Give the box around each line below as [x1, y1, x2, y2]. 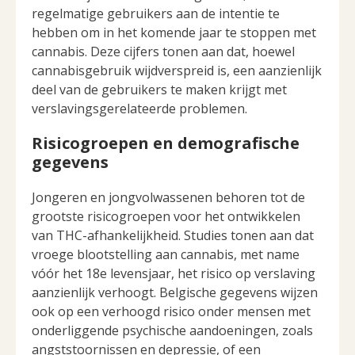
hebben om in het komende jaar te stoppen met [32, 24, 316, 42]
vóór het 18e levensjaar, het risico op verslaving [32, 265, 315, 283]
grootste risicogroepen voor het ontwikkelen [32, 208, 300, 226]
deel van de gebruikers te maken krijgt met [32, 81, 287, 99]
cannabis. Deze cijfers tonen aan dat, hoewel [32, 43, 295, 61]
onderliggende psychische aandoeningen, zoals [32, 322, 313, 340]
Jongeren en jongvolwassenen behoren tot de [32, 189, 305, 207]
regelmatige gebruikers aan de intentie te [32, 5, 280, 23]
